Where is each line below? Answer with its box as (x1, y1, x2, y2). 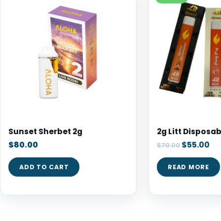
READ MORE (168, 163, 209, 171)
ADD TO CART (19, 163, 69, 171)
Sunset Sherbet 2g (8, 126, 82, 137)
